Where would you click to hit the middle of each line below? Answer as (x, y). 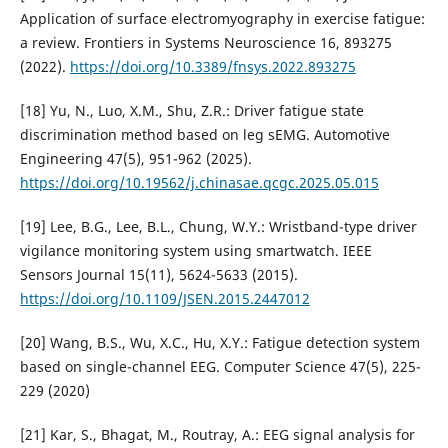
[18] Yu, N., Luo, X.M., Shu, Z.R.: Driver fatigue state (191, 111)
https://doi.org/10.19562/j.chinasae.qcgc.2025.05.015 (199, 183)
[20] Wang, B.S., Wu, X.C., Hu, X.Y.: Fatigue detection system (219, 343)
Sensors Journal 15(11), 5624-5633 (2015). (158, 275)
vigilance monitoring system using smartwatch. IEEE (195, 251)
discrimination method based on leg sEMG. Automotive (204, 135)
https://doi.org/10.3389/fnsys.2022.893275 (212, 67)
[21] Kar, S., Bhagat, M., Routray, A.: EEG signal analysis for (217, 435)
